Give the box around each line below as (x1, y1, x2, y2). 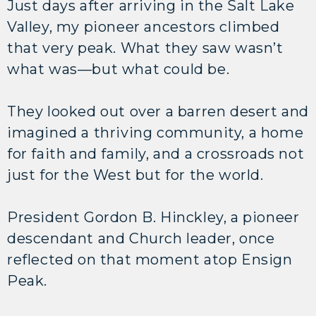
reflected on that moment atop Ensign (7, 250, 293, 268)
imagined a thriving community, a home (7, 123, 304, 141)
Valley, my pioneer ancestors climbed (7, 18, 280, 35)
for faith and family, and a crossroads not (7, 145, 305, 162)
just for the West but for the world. (7, 166, 264, 183)
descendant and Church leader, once (7, 229, 275, 247)
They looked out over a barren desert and (7, 102, 310, 120)
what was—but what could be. (7, 60, 230, 78)
